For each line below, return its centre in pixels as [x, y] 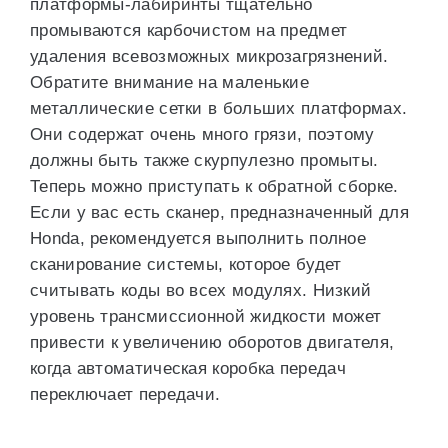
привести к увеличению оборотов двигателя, [212, 342]
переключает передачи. [125, 394]
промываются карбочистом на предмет [189, 30]
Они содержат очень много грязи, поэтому [202, 134]
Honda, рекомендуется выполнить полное [198, 238]
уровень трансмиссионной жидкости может [206, 316]
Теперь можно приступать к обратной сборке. [214, 186]
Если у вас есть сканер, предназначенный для [219, 212]
